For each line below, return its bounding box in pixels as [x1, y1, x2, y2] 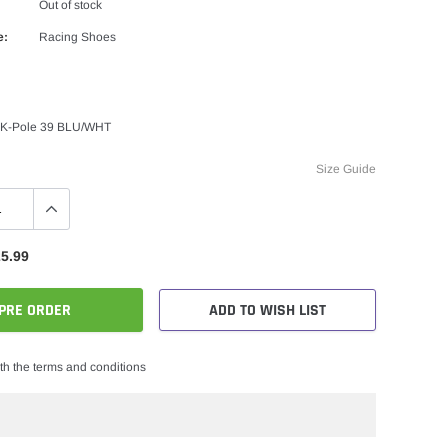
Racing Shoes [39, 29, 116, 44]
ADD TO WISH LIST [209, 299, 326, 321]
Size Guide [316, 161, 376, 176]
